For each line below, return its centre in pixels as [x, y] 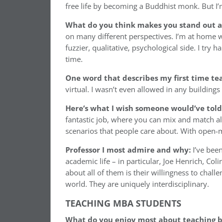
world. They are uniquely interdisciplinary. [137, 184]
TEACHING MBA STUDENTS [123, 203]
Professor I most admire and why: [128, 150]
